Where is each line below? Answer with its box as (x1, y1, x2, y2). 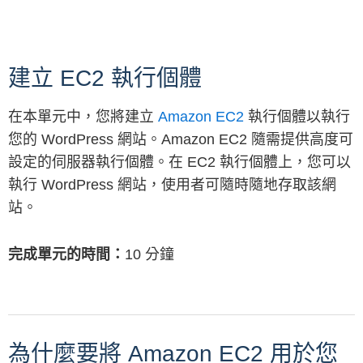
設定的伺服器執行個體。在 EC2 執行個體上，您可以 (8, 154, 351, 170)
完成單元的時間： (8, 246, 125, 263)
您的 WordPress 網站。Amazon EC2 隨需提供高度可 (8, 131, 353, 147)
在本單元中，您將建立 (8, 109, 158, 125)
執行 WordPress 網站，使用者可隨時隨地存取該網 (8, 177, 336, 193)
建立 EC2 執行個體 (8, 66, 202, 91)
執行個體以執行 (244, 109, 350, 125)
